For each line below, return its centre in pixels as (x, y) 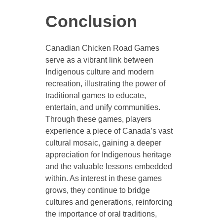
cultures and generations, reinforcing (109, 202)
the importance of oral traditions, (101, 214)
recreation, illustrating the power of (105, 84)
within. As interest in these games (103, 179)
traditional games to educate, (95, 96)
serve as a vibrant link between (99, 60)
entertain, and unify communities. (103, 108)
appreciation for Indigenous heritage (108, 155)
